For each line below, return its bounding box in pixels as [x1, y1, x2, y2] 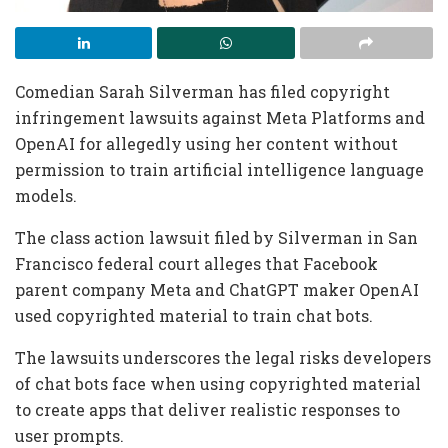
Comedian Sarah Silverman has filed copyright [15, 80, 390, 102]
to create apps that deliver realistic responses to [15, 398, 400, 420]
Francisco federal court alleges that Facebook [15, 252, 378, 274]
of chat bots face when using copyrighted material [15, 372, 421, 394]
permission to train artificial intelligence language [15, 158, 424, 180]
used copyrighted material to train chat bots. [15, 304, 373, 326]
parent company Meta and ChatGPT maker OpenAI [15, 278, 419, 300]
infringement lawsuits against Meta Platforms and [15, 106, 425, 128]
